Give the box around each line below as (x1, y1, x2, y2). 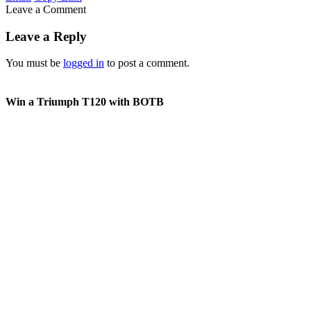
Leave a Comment (6, 3, 86, 15)
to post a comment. (104, 57, 190, 69)
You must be (6, 57, 63, 69)
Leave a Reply (6, 28, 87, 44)
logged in (63, 57, 104, 69)
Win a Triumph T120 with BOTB (6, 95, 164, 108)
